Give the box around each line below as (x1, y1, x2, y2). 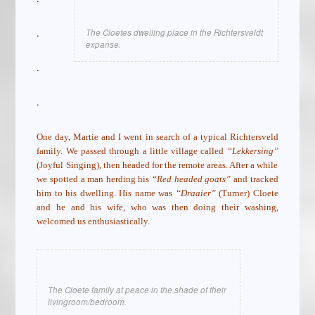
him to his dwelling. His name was (37, 188, 176, 199)
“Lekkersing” (226, 146, 278, 157)
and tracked (231, 174, 278, 185)
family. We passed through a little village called (37, 146, 227, 157)
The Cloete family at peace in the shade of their (48, 284, 227, 296)
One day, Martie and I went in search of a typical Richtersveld (37, 131, 278, 143)
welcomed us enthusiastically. (37, 216, 150, 227)
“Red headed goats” (152, 174, 231, 185)
